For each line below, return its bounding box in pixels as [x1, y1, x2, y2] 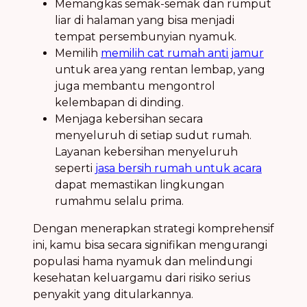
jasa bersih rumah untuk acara [95, 161, 262, 175]
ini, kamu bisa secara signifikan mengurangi [33, 238, 267, 251]
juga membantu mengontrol [55, 79, 215, 93]
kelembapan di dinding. [55, 95, 184, 109]
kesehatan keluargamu [33, 271, 162, 284]
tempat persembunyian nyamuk [55, 29, 234, 43]
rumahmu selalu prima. [55, 194, 184, 208]
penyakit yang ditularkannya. [33, 287, 193, 301]
